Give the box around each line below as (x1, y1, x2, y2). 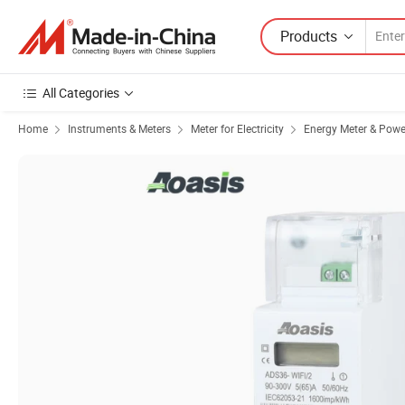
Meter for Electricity (191, 121, 284, 136)
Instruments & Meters (68, 121, 171, 136)
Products (280, 25, 337, 46)
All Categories (42, 84, 119, 101)
